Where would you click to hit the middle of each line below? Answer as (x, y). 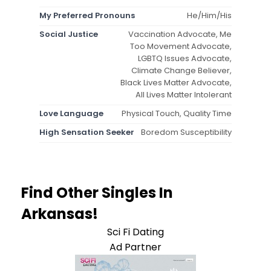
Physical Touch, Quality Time (177, 113)
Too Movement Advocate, (181, 46)
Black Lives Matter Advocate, (176, 82)
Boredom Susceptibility (186, 132)
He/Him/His (209, 15)
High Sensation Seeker (87, 132)
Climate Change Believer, (181, 70)
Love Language (71, 113)
